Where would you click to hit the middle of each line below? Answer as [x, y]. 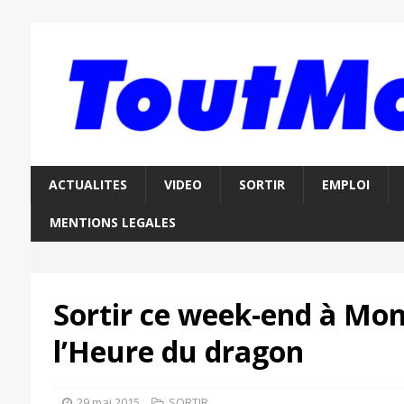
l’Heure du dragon [178, 352]
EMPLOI [345, 185]
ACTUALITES [87, 185]
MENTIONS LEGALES [112, 223]
